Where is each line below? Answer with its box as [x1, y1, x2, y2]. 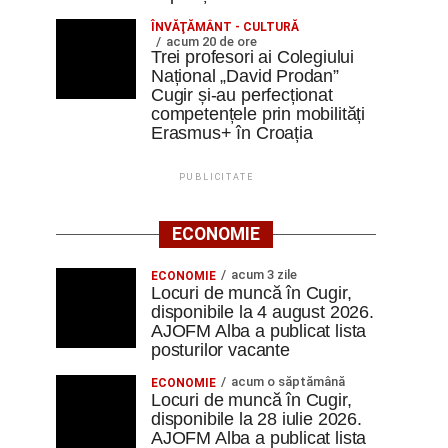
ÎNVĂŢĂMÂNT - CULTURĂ [151, 20, 299, 34]
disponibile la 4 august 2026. [151, 302, 374, 322]
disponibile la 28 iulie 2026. [151, 409, 362, 429]
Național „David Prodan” [151, 66, 339, 86]
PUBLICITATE [178, 172, 254, 182]
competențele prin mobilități [151, 104, 366, 124]
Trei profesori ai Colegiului [151, 47, 355, 67]
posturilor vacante [151, 340, 290, 360]
